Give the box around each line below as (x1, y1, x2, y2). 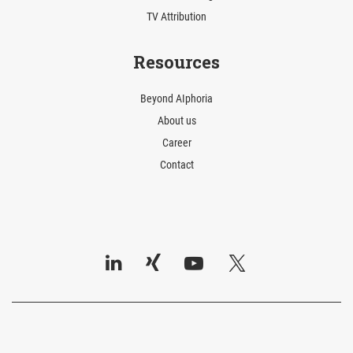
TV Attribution (147, 10, 206, 24)
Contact (159, 158, 194, 173)
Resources (133, 50, 220, 74)
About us (157, 114, 196, 128)
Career (162, 136, 191, 150)
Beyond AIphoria (140, 92, 213, 106)
